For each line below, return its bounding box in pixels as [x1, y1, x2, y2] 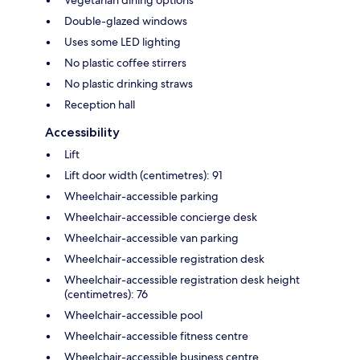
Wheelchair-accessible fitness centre [64, 329, 248, 344]
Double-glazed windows [64, 14, 187, 29]
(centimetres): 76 [64, 287, 148, 302]
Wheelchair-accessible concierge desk [64, 210, 257, 225]
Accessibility [45, 125, 120, 141]
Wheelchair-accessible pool [64, 308, 202, 323]
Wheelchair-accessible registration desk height [64, 272, 300, 288]
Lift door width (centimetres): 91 [64, 168, 223, 183]
